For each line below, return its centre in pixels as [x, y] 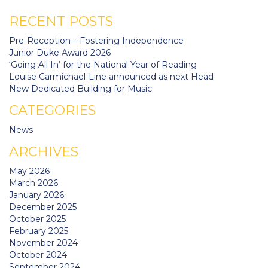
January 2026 [36, 195]
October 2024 [38, 255]
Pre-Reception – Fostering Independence [96, 40]
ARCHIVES [44, 151]
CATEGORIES [52, 110]
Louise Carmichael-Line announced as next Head [111, 76]
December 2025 [43, 207]
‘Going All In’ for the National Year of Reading [103, 64]
